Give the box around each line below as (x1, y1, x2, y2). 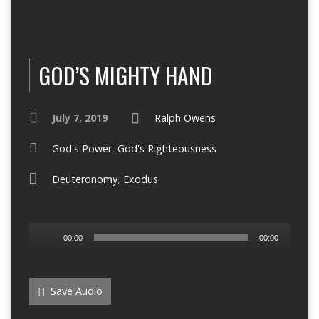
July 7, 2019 (51, 111, 108, 125)
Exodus (122, 172, 158, 187)
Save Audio (47, 284, 103, 298)
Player (28, 240, 57, 254)
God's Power (51, 142, 112, 156)
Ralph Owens (154, 111, 216, 125)
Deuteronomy (51, 172, 117, 187)
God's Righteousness (117, 142, 216, 156)
